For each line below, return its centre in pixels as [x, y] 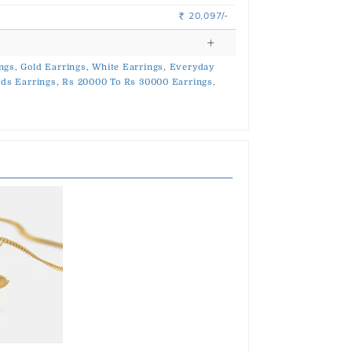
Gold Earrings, [55, 67]
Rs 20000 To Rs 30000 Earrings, [139, 82]
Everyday [192, 67]
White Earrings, [129, 67]
